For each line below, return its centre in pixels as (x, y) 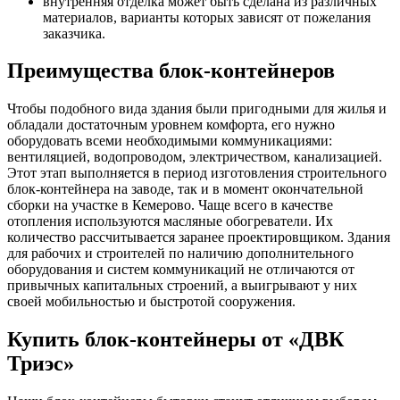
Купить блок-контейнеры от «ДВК (175, 340)
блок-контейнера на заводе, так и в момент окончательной (185, 189)
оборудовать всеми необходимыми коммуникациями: (170, 141)
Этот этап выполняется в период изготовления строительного (197, 173)
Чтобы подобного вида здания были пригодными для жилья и (197, 109)
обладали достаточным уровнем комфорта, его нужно (171, 125)
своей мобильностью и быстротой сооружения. (151, 302)
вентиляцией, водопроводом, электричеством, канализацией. (195, 157)
